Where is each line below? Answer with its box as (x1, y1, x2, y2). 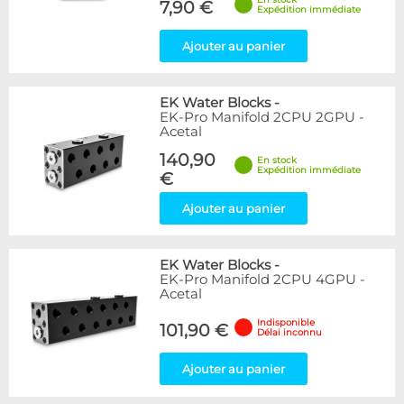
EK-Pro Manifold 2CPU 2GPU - (160, 109, 364, 125)
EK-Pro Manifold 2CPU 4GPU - (160, 271, 365, 288)
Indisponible (257, 317, 315, 327)
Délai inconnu (257, 327, 322, 337)
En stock (257, 155, 297, 165)
